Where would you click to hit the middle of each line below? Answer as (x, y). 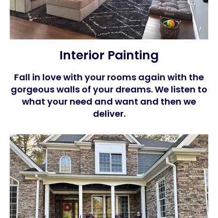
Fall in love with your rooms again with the (109, 77)
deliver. (109, 113)
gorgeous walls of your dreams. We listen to (109, 89)
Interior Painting (109, 55)
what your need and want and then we (109, 101)
